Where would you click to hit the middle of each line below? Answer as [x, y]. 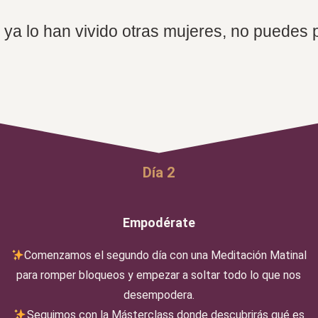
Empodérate [159, 223]
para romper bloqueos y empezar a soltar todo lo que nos [159, 275]
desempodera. [159, 295]
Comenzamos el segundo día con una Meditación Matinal [166, 255]
